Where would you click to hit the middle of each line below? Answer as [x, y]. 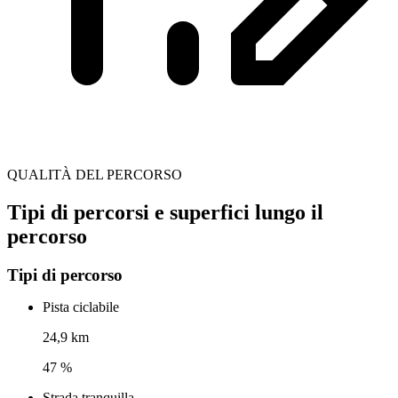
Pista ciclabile [81, 307]
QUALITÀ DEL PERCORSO [95, 175]
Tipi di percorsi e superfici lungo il [165, 213]
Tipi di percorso [65, 275]
